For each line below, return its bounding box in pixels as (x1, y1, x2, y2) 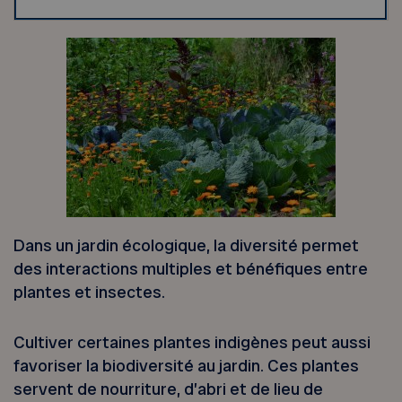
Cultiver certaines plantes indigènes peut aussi (13, 331, 371, 354)
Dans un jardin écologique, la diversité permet (13, 233, 360, 257)
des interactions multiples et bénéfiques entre (13, 257, 369, 280)
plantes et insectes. (13, 280, 166, 303)
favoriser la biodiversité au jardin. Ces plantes (13, 354, 360, 378)
